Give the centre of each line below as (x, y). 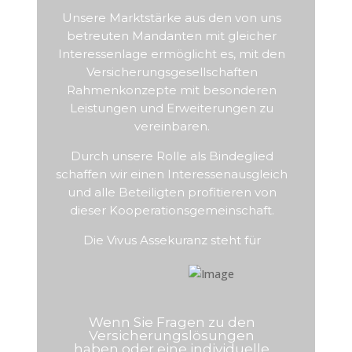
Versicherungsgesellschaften (172, 72)
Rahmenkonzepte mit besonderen (172, 90)
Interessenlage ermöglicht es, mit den (172, 54)
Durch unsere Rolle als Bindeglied (172, 156)
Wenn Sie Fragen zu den (172, 322)
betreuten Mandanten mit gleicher (172, 36)
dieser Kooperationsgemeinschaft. (172, 210)
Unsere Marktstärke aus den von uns (172, 18)
